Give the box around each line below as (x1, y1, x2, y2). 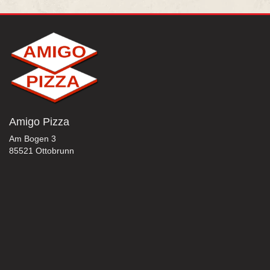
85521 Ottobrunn (9, 146, 74, 156)
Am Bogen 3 (9, 134, 56, 144)
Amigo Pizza (9, 115, 69, 128)
